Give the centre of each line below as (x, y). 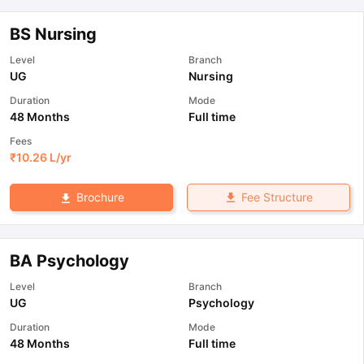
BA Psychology (69, 260)
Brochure (100, 197)
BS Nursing (53, 35)
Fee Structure (277, 197)
